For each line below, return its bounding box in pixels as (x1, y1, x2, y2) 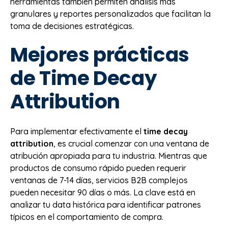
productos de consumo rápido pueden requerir (10, 162, 186, 173)
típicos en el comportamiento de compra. (10, 211, 163, 222)
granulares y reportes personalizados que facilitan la (10, 8, 211, 19)
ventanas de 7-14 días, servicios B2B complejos (10, 175, 188, 185)
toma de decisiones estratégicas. (10, 20, 134, 31)
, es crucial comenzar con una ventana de (53, 138, 209, 149)
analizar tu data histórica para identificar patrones (10, 199, 201, 210)
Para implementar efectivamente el (10, 126, 144, 136)
